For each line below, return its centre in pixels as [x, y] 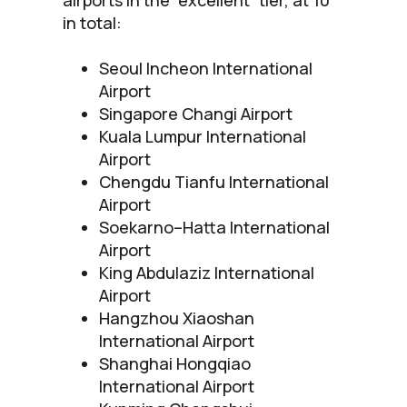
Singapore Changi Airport [196, 113]
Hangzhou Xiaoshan [177, 318]
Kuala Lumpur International [203, 136]
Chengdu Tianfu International [214, 181]
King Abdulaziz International [207, 272]
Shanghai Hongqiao [175, 363]
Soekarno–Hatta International [214, 227]
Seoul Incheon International [206, 68]
